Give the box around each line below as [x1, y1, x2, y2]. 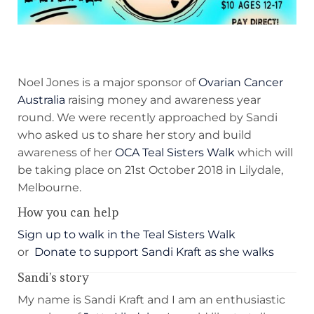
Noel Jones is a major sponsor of [18, 75, 198, 89]
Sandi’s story [18, 272, 89, 285]
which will [235, 145, 293, 159]
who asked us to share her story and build [18, 128, 252, 142]
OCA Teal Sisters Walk [115, 145, 235, 159]
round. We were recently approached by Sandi [18, 110, 278, 124]
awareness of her [18, 145, 115, 159]
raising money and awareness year [65, 93, 261, 107]
